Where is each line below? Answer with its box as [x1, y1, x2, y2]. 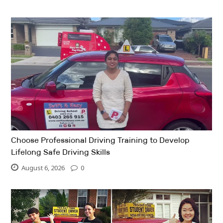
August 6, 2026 [21, 163, 65, 172]
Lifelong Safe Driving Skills [11, 147, 111, 157]
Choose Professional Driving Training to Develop [11, 135, 190, 145]
